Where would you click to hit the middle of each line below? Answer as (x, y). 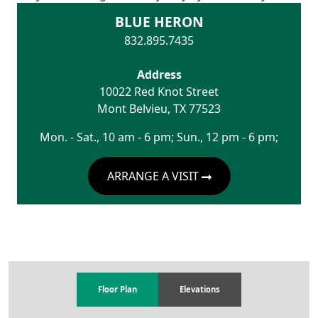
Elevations (200, 290)
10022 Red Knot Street (159, 91)
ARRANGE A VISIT (154, 176)
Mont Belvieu (132, 108)
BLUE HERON (159, 21)
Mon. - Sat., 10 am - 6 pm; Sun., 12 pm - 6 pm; (159, 137)
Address (159, 74)
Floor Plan (117, 290)
